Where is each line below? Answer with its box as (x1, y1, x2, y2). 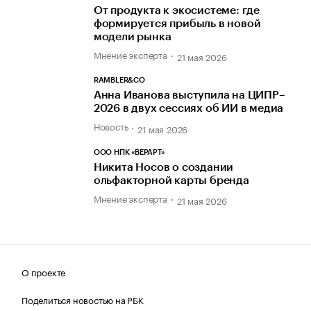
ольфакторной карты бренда (93, 174, 249, 186)
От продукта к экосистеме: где (93, 5, 260, 17)
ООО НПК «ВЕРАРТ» (93, 148, 165, 156)
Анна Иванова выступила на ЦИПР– (93, 90, 285, 101)
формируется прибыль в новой (93, 18, 261, 30)
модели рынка (93, 31, 171, 43)
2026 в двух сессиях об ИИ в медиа (93, 103, 284, 115)
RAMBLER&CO (93, 76, 145, 85)
